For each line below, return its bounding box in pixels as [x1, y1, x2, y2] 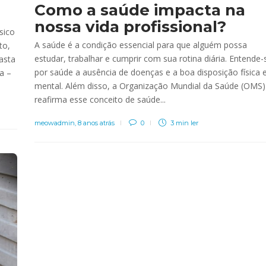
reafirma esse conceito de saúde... [34, 93, 166, 105]
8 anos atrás [78, 118, 115, 127]
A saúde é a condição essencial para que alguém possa [34, 39, 247, 50]
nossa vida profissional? [34, 17, 226, 36]
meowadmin [34, 118, 75, 127]
